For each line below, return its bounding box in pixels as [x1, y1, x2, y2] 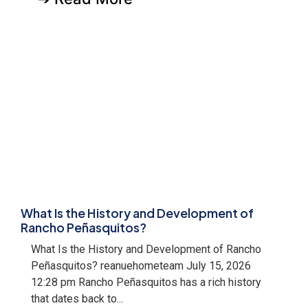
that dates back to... [31, 292, 123, 306]
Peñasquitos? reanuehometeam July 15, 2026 [31, 259, 251, 273]
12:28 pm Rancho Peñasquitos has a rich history [31, 276, 261, 289]
